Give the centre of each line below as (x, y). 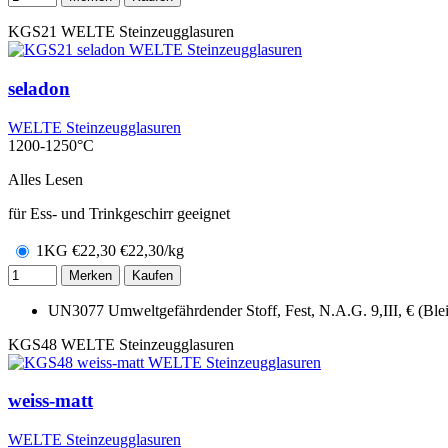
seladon (39, 88)
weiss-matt (50, 401)
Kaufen (152, 275)
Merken (90, 275)
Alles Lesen (45, 179)
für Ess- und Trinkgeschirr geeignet (119, 213)
